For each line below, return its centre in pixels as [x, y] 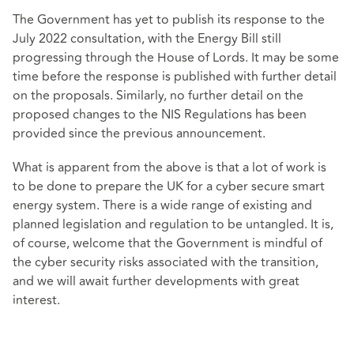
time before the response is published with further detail [175, 76]
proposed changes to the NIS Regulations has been [160, 114]
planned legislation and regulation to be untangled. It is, [173, 224]
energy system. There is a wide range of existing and [162, 205]
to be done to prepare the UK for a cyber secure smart [169, 186]
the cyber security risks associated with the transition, [166, 262]
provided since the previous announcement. [139, 133]
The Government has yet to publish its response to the [169, 19]
